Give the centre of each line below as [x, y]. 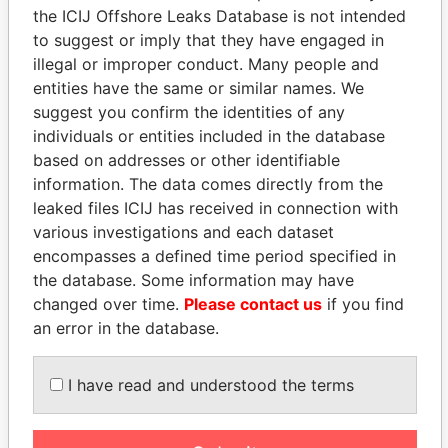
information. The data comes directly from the [208, 183]
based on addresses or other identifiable [186, 159]
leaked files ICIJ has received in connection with [215, 207]
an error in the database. [126, 327]
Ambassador [328, 325]
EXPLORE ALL [224, 395]
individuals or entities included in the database [209, 135]
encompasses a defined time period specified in [214, 255]
